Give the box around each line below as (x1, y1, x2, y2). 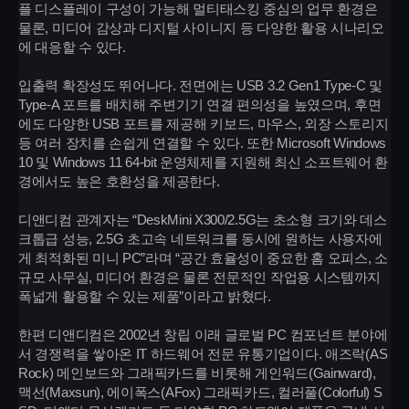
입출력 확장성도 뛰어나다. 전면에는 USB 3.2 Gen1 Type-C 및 (18, 78, 383, 93)
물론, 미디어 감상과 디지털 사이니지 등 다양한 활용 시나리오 (18, 20, 384, 36)
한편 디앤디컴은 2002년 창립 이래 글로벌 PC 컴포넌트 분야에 (18, 327, 388, 342)
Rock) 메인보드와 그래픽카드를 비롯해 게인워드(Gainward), (18, 365, 376, 381)
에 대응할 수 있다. (18, 39, 126, 55)
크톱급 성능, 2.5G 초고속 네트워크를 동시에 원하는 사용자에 (18, 231, 383, 246)
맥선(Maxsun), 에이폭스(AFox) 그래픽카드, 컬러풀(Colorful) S (18, 384, 383, 400)
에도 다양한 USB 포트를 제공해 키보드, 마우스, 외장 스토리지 (18, 116, 389, 131)
